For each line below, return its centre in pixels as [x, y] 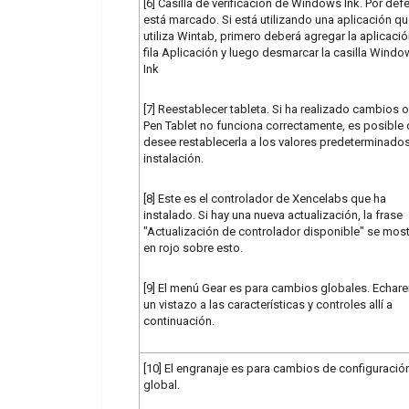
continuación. [179, 320]
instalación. [173, 158]
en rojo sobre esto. [193, 247]
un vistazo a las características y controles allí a [268, 304]
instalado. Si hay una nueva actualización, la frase [273, 215]
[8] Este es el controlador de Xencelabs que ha [265, 198]
